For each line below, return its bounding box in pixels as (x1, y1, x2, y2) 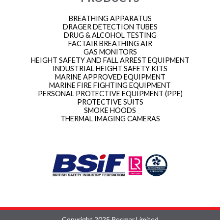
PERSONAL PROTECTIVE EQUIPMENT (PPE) (37, 89, 183, 98)
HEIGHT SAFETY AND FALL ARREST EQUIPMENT (30, 55, 190, 64)
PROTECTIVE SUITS (77, 97, 143, 106)
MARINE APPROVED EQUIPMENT (55, 72, 165, 81)
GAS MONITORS (83, 47, 137, 56)
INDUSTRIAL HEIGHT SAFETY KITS (53, 64, 167, 73)
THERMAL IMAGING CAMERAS (60, 114, 160, 123)
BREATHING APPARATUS (68, 14, 152, 23)
